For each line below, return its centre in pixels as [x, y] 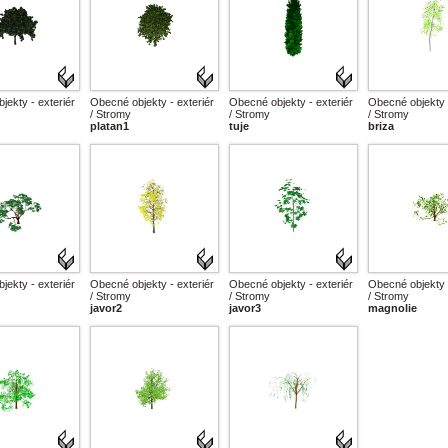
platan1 [109, 126]
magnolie [392, 308]
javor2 [106, 308]
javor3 [245, 308]
